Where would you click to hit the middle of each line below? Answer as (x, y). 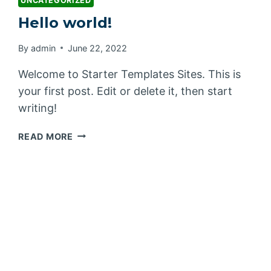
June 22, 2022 (97, 48)
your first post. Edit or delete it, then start (126, 91)
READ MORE (46, 136)
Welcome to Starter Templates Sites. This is (130, 74)
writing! (38, 108)
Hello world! (65, 23)
